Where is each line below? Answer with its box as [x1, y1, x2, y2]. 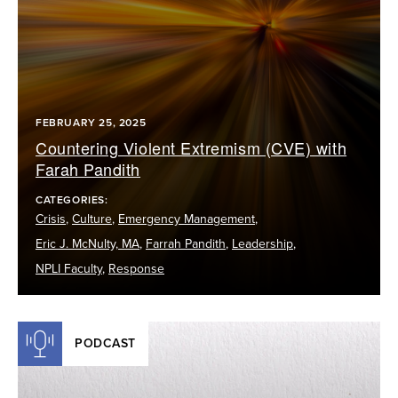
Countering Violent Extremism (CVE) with [36, 135, 347, 159]
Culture [72, 211, 112, 227]
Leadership [232, 235, 293, 251]
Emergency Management [118, 211, 255, 227]
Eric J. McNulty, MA [36, 235, 139, 251]
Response [108, 260, 164, 276]
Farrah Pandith [146, 235, 226, 251]
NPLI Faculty [36, 260, 102, 276]
